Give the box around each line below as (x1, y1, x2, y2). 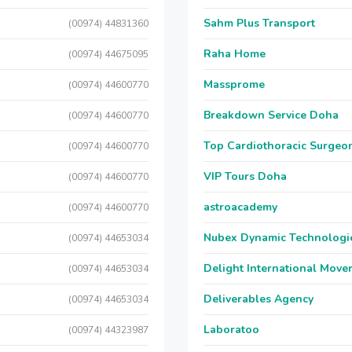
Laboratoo (203, 322, 259, 337)
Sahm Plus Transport (203, 16, 315, 31)
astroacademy (203, 200, 277, 214)
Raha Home (203, 46, 266, 61)
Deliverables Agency (203, 291, 313, 306)
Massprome (203, 77, 265, 92)
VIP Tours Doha (203, 169, 287, 184)
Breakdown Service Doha (203, 108, 339, 123)
